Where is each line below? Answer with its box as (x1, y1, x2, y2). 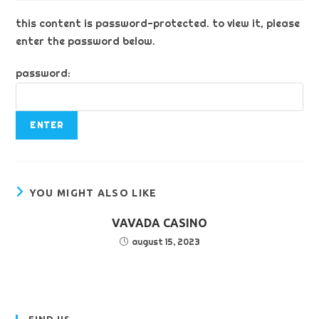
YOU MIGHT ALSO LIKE (28, 187, 157, 199)
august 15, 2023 (131, 236, 200, 247)
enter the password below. (16, 35, 156, 48)
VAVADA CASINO (112, 216, 207, 229)
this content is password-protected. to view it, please (16, 17, 300, 30)
